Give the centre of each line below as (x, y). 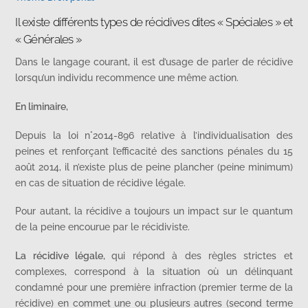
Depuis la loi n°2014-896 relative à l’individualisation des (154, 135)
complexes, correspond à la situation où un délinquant (154, 272)
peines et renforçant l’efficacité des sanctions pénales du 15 (154, 151)
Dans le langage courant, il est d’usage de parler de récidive (154, 62)
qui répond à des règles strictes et (202, 256)
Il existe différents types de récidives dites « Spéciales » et (154, 22)
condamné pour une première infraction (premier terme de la (154, 287)
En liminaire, (42, 106)
